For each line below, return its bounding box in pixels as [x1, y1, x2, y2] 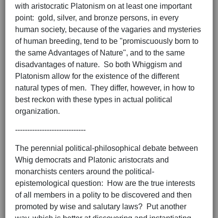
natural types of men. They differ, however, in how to [15, 84, 195, 92]
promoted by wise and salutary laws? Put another [15, 202, 186, 211]
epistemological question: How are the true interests [15, 179, 195, 188]
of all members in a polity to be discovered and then [15, 191, 192, 200]
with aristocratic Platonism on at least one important [15, 2, 192, 11]
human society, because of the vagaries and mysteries [15, 25, 201, 34]
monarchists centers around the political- [15, 167, 154, 176]
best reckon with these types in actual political [15, 95, 172, 104]
